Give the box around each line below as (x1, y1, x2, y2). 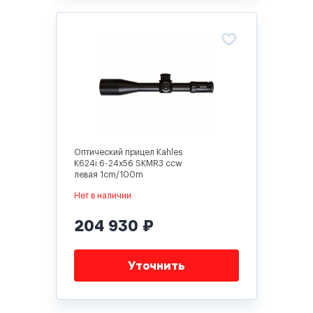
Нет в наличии (74, 191, 131, 200)
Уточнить (128, 259, 185, 272)
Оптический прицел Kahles (74, 148, 183, 156)
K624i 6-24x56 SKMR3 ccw (74, 159, 182, 168)
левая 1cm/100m (74, 170, 143, 179)
